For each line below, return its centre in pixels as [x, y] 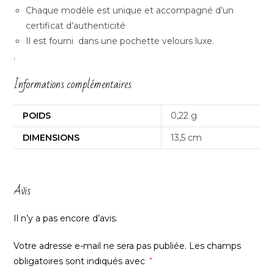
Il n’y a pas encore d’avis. [66, 219]
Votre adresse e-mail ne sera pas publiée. [100, 246]
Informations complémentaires [73, 84]
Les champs [215, 246]
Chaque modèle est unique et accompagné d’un [130, 10]
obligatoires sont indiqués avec [81, 261]
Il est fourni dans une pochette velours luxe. [120, 41]
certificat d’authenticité [76, 25]
